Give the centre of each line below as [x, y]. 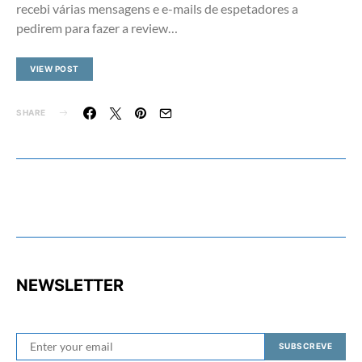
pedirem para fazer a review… [97, 27]
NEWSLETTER [70, 285]
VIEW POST [55, 68]
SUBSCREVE [305, 346]
